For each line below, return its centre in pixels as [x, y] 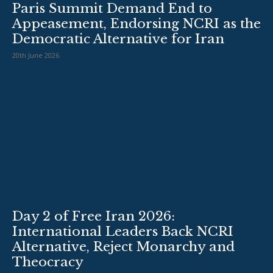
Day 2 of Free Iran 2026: [94, 217]
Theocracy [48, 262]
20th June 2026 [36, 55]
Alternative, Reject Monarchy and [123, 247]
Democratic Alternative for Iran [118, 39]
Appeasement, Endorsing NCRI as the [136, 24]
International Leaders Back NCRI [123, 232]
